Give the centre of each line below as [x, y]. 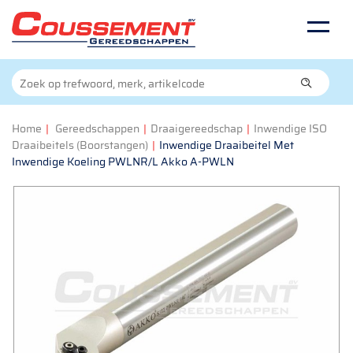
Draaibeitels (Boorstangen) [80, 145]
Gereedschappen [97, 128]
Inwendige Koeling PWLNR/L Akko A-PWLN [123, 162]
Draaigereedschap [197, 128]
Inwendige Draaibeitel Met [227, 145]
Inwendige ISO [290, 128]
